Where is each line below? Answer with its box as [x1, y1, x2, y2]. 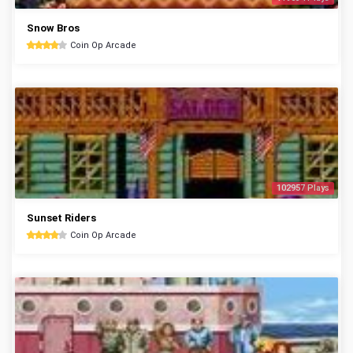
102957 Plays [277, 183, 329, 193]
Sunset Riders [27, 212, 96, 224]
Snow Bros [27, 22, 80, 34]
